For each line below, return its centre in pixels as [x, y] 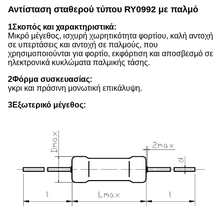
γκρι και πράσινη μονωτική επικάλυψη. [75, 88]
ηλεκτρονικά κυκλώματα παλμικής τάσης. [79, 62]
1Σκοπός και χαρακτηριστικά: [62, 27]
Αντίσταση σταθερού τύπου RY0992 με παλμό [103, 9]
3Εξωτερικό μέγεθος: [47, 105]
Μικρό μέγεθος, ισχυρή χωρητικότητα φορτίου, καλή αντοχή [110, 36]
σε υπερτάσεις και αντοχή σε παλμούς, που [83, 45]
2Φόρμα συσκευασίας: [50, 79]
